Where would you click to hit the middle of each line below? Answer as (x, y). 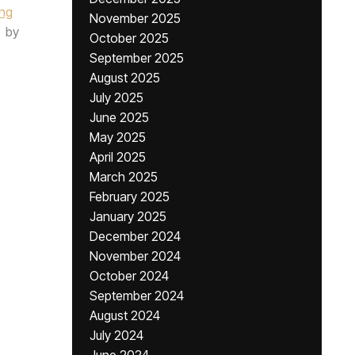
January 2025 (128, 216)
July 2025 (116, 97)
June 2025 (119, 117)
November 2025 (135, 18)
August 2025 (125, 78)
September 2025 (137, 58)
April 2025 (118, 157)
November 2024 (135, 256)
